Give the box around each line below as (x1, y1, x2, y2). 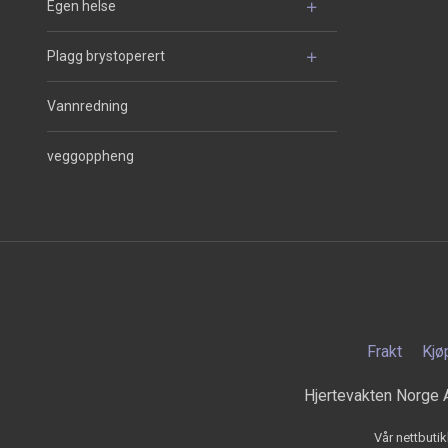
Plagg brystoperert (47, 48, 165, 65)
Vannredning (47, 98, 128, 115)
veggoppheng (47, 148, 134, 165)
